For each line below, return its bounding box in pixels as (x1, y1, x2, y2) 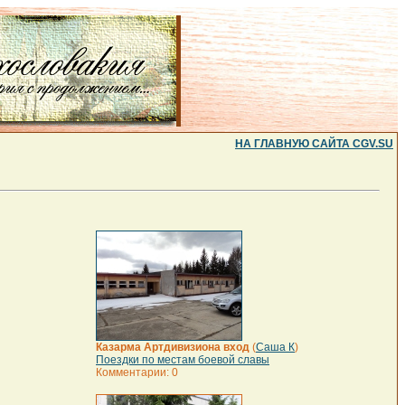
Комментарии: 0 (96, 366, 178, 379)
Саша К (256, 341, 295, 353)
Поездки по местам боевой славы (96, 353, 269, 366)
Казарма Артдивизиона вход (96, 341, 250, 353)
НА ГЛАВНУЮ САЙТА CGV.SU (235, 137, 393, 150)
